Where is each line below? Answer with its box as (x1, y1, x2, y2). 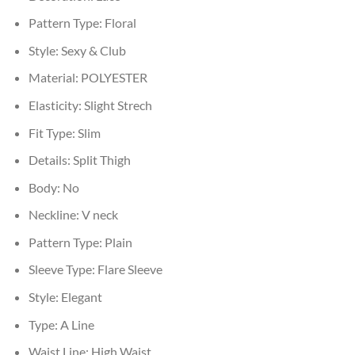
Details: (28, 152, 73, 168)
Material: (28, 70, 81, 86)
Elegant (60, 289, 102, 305)
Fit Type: (28, 124, 78, 140)
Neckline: (28, 207, 82, 223)
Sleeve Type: (28, 261, 97, 277)
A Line (59, 316, 94, 332)
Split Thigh (72, 152, 131, 168)
